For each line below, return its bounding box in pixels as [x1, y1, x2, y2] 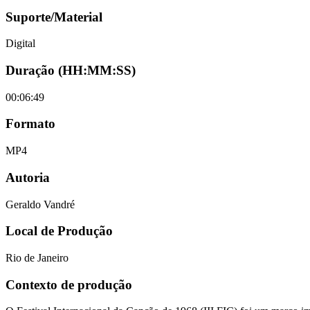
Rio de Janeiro [6, 252, 69, 264]
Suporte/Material [6, 9, 102, 24]
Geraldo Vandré [6, 198, 75, 210]
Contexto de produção [6, 277, 132, 292]
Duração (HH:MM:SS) [6, 63, 136, 77]
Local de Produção [6, 224, 113, 239]
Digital [6, 37, 35, 50]
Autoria [6, 170, 50, 185]
